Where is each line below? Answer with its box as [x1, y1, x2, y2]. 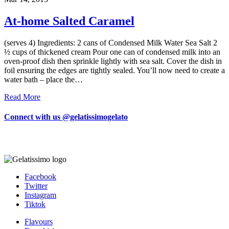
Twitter [25, 181, 48, 191]
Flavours [25, 217, 53, 226]
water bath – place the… [4, 75, 83, 84]
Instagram [25, 191, 56, 200]
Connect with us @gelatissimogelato [4, 112, 128, 121]
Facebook [25, 172, 56, 181]
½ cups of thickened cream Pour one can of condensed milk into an [4, 47, 220, 56]
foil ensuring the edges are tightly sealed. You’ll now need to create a [4, 65, 225, 75]
